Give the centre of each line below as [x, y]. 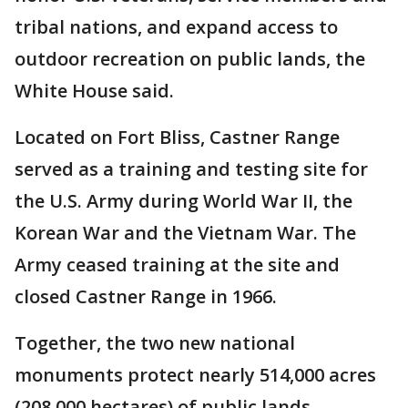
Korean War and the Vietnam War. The [185, 233]
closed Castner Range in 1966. [146, 297]
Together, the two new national [155, 343]
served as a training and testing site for [191, 169]
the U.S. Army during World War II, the [184, 201]
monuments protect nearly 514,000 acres [195, 375]
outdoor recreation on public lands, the [190, 59]
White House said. [94, 91]
